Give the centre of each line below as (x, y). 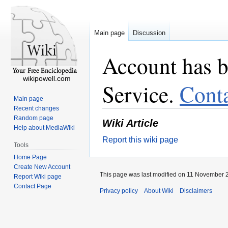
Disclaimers (196, 191)
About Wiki (159, 191)
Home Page (31, 157)
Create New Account (42, 167)
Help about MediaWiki (45, 127)
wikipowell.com (47, 78)
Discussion (149, 33)
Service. (141, 94)
